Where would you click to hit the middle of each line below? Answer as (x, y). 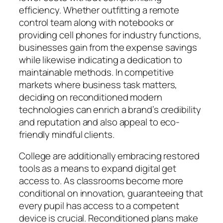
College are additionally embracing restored (109, 156)
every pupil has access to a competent (99, 206)
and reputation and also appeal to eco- (100, 122)
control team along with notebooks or (97, 22)
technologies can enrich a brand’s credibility (110, 109)
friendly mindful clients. (67, 134)
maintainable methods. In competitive (97, 72)
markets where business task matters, (98, 84)
